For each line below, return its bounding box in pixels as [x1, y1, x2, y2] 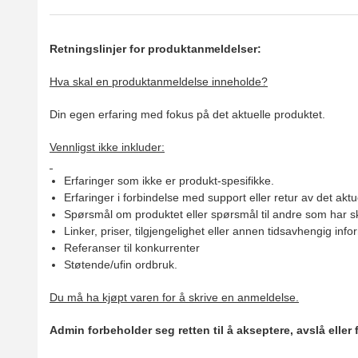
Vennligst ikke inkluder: [50, 141, 165, 154]
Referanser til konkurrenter [63, 241, 200, 255]
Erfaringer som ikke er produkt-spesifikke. [63, 174, 274, 188]
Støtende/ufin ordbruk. [63, 258, 177, 272]
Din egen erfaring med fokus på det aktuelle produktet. [50, 108, 325, 121]
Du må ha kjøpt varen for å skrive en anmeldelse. [50, 291, 299, 304]
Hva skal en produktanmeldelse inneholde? [50, 75, 268, 89]
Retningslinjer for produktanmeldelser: [50, 42, 261, 56]
